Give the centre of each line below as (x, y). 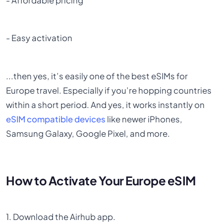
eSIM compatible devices (56, 119)
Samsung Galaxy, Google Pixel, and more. (88, 133)
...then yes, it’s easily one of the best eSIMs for (97, 76)
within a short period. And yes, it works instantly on (106, 105)
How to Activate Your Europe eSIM (101, 180)
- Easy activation (39, 38)
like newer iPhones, (144, 119)
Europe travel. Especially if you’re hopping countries (109, 90)
